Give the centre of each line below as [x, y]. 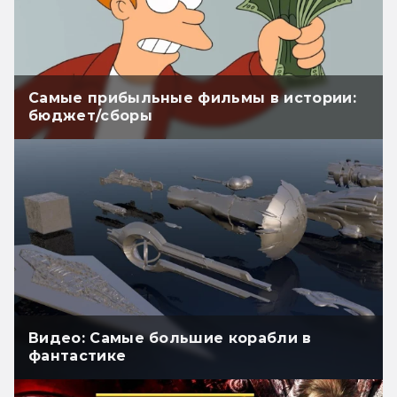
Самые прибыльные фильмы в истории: [192, 97]
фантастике [78, 356]
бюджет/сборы [90, 115]
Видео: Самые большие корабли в [170, 339]
